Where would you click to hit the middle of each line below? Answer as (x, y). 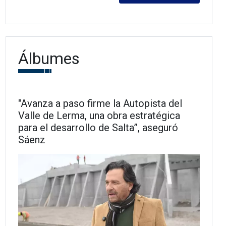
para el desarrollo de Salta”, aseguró (98, 127)
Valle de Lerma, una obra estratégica (99, 115)
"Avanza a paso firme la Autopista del (100, 103)
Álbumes (49, 58)
